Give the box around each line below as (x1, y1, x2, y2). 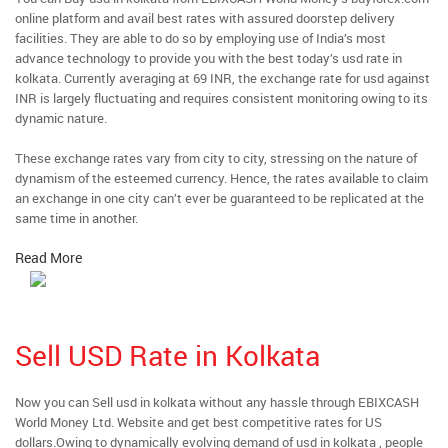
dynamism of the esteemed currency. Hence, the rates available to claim (15, 169, 428, 187)
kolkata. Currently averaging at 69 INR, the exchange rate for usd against (15, 69, 430, 87)
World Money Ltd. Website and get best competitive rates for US (15, 413, 382, 431)
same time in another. (15, 209, 138, 227)
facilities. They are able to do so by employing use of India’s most (15, 29, 386, 47)
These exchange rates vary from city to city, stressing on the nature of (15, 149, 417, 167)
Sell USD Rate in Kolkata (15, 336, 320, 374)
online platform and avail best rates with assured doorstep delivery (15, 9, 395, 27)
